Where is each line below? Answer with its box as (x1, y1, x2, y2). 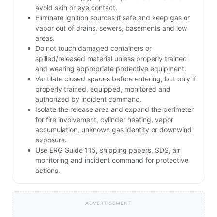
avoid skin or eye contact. (35, 3, 117, 12)
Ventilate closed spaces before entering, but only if (35, 75, 196, 83)
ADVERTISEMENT (85, 200, 132, 206)
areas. (35, 34, 55, 43)
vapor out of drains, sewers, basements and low (35, 24, 187, 32)
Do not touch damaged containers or (35, 44, 152, 53)
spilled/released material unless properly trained (35, 54, 187, 63)
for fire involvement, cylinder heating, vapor (35, 115, 173, 124)
